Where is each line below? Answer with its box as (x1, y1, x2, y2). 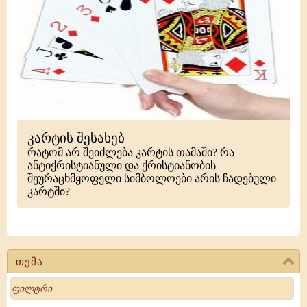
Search (10, 277, 35, 287)
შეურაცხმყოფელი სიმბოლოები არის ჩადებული (27, 173, 276, 184)
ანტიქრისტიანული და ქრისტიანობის (27, 160, 216, 171)
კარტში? (27, 186, 70, 197)
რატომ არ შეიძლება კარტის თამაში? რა (27, 147, 234, 158)
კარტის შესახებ (27, 131, 125, 145)
